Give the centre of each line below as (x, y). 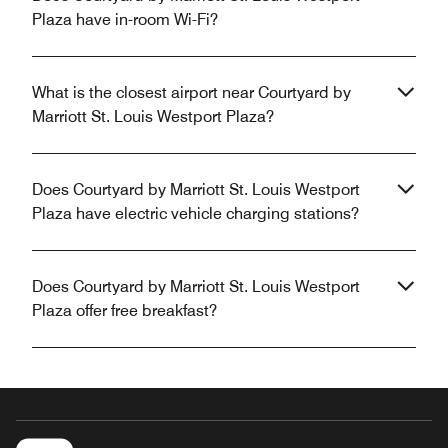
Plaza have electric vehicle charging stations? (195, 214)
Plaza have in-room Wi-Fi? (125, 20)
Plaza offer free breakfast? (124, 311)
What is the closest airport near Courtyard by (191, 93)
